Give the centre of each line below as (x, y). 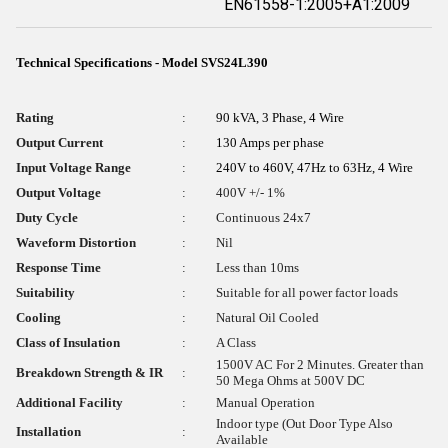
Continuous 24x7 (263, 217)
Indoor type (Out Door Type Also (304, 423)
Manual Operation (265, 402)
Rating (35, 117)
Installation (48, 431)
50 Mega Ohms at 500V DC (290, 380)
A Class (236, 342)
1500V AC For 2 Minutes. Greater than (320, 364)
